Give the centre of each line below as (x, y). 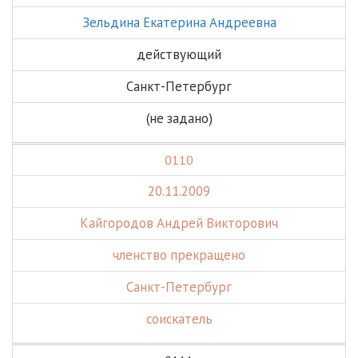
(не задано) (179, 118)
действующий (179, 54)
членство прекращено (179, 255)
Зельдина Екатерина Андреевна (179, 22)
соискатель (179, 319)
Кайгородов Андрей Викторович (179, 223)
